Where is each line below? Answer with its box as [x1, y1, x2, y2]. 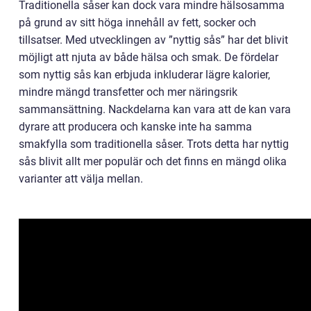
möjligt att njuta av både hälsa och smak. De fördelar [19, 51, 278, 64]
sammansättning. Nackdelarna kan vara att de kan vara [19, 103, 291, 116]
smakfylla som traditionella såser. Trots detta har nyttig [19, 137, 289, 151]
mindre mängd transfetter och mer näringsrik [19, 85, 237, 99]
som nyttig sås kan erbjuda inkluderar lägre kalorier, [19, 68, 270, 81]
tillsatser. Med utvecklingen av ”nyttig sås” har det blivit [19, 33, 288, 47]
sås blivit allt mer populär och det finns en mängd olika [19, 155, 287, 168]
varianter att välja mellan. [19, 172, 143, 185]
